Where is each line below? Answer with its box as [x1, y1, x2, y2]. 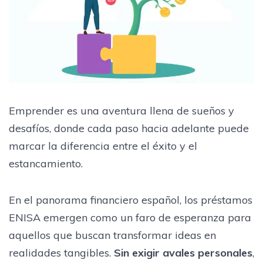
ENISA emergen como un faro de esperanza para [9, 210, 251, 224]
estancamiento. [9, 156, 83, 170]
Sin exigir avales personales [114, 245, 252, 259]
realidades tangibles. [9, 245, 114, 259]
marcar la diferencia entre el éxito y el [9, 139, 197, 153]
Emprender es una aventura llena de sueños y [9, 103, 234, 117]
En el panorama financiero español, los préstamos [9, 193, 252, 207]
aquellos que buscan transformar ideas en [9, 228, 216, 242]
